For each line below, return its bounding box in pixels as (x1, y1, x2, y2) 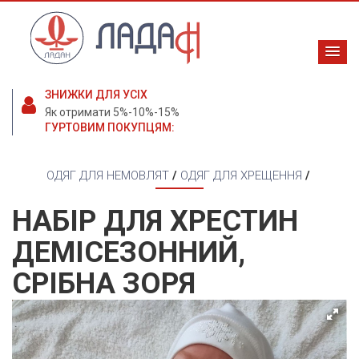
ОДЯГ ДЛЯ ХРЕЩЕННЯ (179, 168, 302, 184)
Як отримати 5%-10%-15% (45, 106, 179, 119)
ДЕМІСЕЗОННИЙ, (12, 236, 245, 270)
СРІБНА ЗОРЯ (12, 267, 196, 301)
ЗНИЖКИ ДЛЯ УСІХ (45, 88, 147, 102)
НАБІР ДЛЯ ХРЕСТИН (12, 204, 298, 239)
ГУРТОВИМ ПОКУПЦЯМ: (45, 121, 175, 135)
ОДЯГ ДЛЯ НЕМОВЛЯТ (46, 168, 169, 184)
